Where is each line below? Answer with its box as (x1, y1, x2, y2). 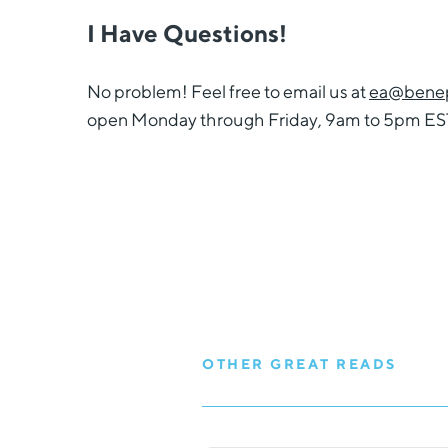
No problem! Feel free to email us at (87, 81, 369, 102)
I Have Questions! (87, 19, 287, 47)
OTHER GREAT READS (202, 356, 397, 372)
